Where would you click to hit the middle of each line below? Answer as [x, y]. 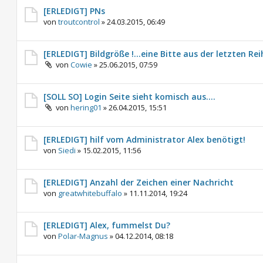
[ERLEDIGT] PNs [74, 11]
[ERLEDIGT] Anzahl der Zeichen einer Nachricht [139, 182]
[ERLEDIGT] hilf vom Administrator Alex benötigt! [144, 139]
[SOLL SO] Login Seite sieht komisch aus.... [129, 97]
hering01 [86, 107]
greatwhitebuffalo [90, 193]
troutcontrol [79, 22]
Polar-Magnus [83, 236]
